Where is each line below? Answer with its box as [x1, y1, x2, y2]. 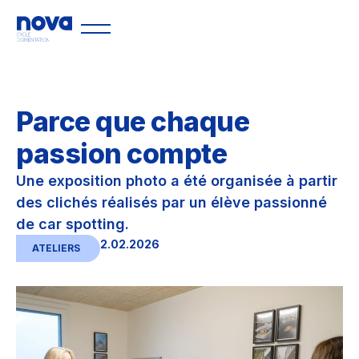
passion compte [16, 137, 227, 170]
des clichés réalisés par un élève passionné [16, 194, 327, 211]
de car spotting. [16, 216, 129, 232]
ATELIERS [32, 242, 80, 254]
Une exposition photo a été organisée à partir [16, 172, 337, 189]
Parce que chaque [16, 105, 249, 138]
